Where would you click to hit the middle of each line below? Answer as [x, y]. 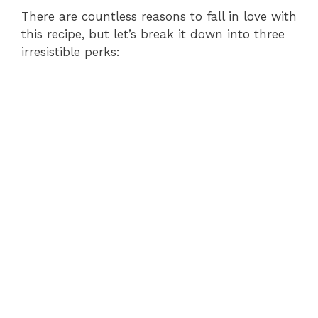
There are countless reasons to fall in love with [159, 17]
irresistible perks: [71, 52]
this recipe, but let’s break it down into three [153, 34]
